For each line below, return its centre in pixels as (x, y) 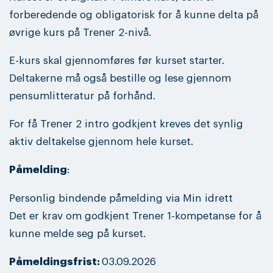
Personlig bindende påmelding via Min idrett (121, 198)
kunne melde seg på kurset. (77, 233)
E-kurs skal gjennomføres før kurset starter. (117, 61)
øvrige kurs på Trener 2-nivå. (80, 33)
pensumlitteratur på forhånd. (82, 96)
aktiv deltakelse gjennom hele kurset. (103, 142)
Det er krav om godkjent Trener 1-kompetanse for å (135, 216)
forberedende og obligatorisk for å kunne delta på (134, 15)
